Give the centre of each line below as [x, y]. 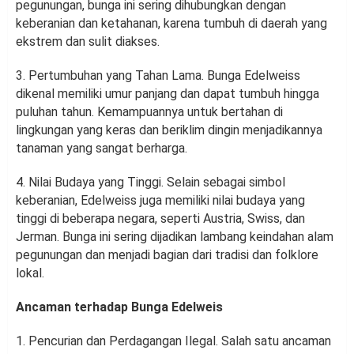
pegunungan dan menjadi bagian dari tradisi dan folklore [167, 255]
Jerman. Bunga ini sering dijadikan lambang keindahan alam [175, 237]
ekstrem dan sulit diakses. [88, 42]
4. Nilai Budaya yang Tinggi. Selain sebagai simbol [151, 183]
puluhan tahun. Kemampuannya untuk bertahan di [149, 112]
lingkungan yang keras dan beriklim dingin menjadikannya [169, 130]
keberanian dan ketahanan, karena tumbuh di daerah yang [171, 24]
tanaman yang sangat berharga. [102, 149]
